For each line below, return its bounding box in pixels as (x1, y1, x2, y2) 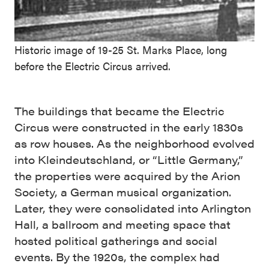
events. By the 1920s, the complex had (14, 249, 220, 264)
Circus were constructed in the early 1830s (14, 119, 243, 134)
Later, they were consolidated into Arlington (14, 200, 251, 216)
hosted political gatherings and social (14, 232, 217, 248)
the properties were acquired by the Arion (14, 168, 240, 183)
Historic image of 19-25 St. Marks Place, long (14, 41, 227, 57)
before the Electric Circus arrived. (14, 58, 171, 73)
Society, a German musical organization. (14, 184, 231, 199)
